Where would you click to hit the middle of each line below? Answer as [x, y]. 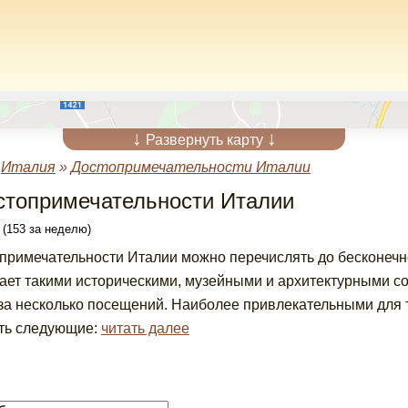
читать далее [145, 328]
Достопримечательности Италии [190, 167]
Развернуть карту [204, 140]
